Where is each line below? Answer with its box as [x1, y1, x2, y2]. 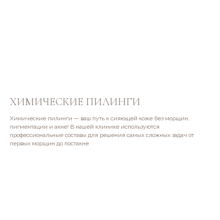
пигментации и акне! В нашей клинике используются [10, 123, 160, 131]
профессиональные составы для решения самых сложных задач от [10, 132, 194, 139]
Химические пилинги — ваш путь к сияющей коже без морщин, [10, 115, 190, 122]
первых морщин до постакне [10, 140, 89, 147]
